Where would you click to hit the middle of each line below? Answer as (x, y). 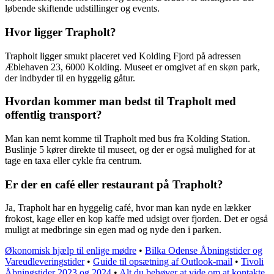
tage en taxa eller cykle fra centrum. (73, 160)
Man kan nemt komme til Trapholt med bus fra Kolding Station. (128, 138)
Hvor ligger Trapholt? (61, 32)
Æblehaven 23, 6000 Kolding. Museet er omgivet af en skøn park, (132, 67)
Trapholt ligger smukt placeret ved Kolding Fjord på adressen (123, 56)
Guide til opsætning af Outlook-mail (163, 262)
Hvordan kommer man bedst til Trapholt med (120, 102)
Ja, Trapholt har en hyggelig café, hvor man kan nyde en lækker (128, 208)
